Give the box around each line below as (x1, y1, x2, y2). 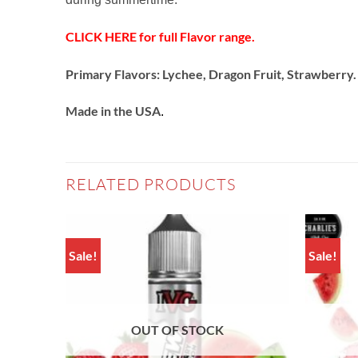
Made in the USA (66, 103, 161, 119)
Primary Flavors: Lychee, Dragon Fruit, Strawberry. (66, 66, 356, 82)
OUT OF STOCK (131, 322, 224, 338)
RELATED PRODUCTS (66, 174, 236, 195)
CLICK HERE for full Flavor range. (66, 28, 255, 44)
